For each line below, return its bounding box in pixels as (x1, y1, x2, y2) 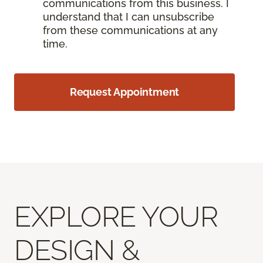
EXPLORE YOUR (14, 200, 218, 233)
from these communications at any (43, 24, 218, 37)
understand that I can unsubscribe (43, 11, 214, 23)
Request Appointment (69, 85, 180, 98)
